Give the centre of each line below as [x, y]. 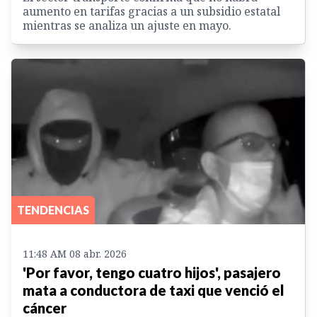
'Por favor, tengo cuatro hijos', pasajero [152, 272]
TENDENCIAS [53, 209]
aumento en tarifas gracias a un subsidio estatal [151, 12]
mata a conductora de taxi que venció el [154, 290]
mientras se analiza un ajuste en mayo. [127, 26]
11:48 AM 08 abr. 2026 [75, 253]
